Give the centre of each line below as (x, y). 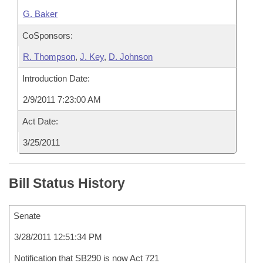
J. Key (92, 57)
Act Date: (40, 121)
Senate (27, 216)
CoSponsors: (48, 36)
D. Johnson (131, 57)
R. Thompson (49, 57)
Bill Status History (67, 183)
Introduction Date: (56, 78)
